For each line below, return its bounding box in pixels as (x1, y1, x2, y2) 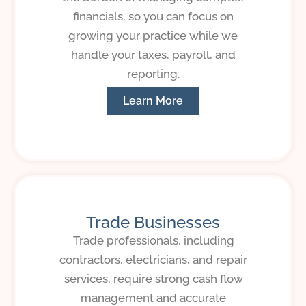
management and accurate (81, 290, 226, 305)
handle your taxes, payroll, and (70, 47, 236, 61)
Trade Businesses (86, 212, 220, 232)
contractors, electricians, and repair (59, 252, 247, 266)
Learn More (123, 94, 183, 107)
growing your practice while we (68, 28, 238, 42)
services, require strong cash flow (64, 271, 243, 286)
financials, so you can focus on (72, 9, 234, 23)
